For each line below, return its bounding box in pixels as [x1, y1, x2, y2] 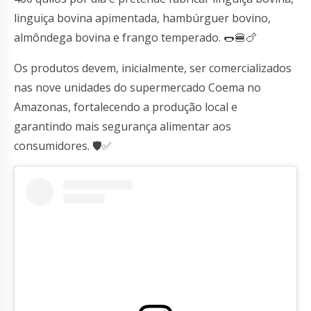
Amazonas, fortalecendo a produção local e [14, 99, 237, 115]
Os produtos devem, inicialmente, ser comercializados [14, 60, 292, 76]
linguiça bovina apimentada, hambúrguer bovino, [14, 10, 271, 26]
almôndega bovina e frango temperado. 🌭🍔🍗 [14, 30, 257, 46]
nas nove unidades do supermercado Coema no [14, 80, 261, 96]
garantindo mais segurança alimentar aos [14, 119, 231, 135]
